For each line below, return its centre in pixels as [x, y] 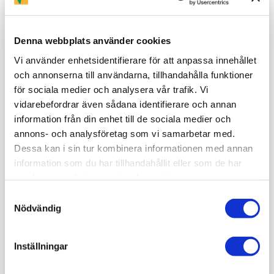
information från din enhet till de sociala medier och [123, 119]
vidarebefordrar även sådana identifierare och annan [125, 104]
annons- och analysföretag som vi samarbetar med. [124, 133]
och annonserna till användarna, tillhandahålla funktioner [134, 75]
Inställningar [41, 246]
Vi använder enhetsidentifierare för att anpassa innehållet [135, 60]
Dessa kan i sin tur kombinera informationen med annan [134, 148]
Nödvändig [38, 208]
